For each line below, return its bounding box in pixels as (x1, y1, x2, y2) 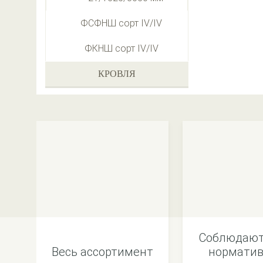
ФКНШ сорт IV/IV (84, 43, 159, 54)
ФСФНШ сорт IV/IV (80, 18, 162, 29)
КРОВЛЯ (98, 69, 136, 79)
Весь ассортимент (52, 245, 153, 259)
